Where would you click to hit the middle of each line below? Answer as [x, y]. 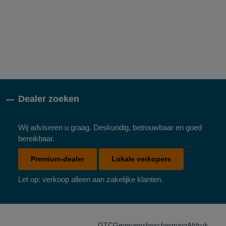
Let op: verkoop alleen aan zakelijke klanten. [91, 179]
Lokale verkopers [141, 159]
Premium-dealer [58, 159]
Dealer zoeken [49, 99]
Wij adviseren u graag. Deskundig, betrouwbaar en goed [110, 127]
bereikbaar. [36, 138]
